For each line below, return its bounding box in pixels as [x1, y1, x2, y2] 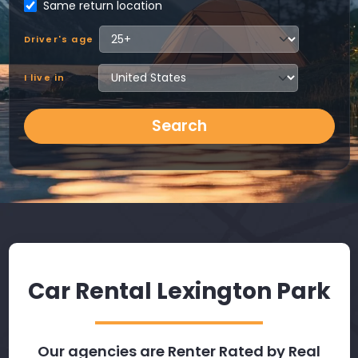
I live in [23, 71, 66, 85]
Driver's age [23, 32, 93, 46]
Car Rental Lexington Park [27, 276, 331, 307]
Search [151, 114, 207, 137]
